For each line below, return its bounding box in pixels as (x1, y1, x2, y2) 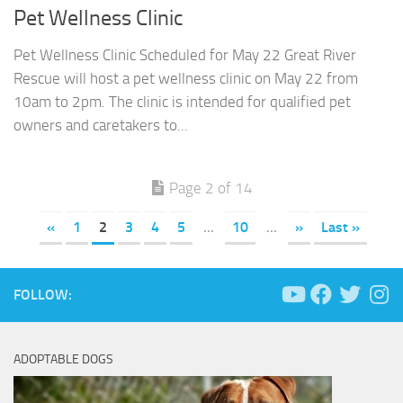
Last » (321, 219, 360, 237)
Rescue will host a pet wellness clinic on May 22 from (13, 69, 358, 88)
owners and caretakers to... (13, 116, 188, 135)
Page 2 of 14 (169, 179, 253, 198)
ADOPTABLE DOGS (13, 352, 113, 368)
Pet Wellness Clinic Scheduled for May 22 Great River (13, 46, 356, 65)
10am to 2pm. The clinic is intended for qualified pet (13, 93, 351, 112)
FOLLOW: (13, 286, 72, 304)
